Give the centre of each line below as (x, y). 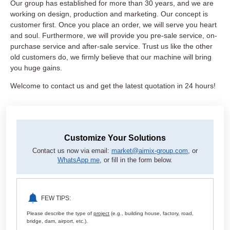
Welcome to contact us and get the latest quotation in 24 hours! (113, 86)
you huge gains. (36, 68)
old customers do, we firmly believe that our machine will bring (111, 57)
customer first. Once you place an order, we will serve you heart (113, 25)
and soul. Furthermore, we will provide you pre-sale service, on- (114, 36)
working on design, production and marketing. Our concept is (109, 14)
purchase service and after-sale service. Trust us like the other (111, 46)
